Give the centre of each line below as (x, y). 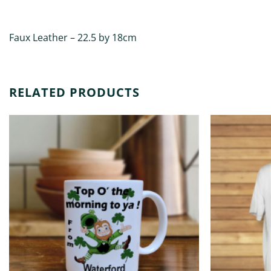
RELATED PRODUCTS (74, 93)
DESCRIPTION (36, 8)
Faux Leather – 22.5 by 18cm (73, 37)
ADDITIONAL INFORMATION (127, 8)
